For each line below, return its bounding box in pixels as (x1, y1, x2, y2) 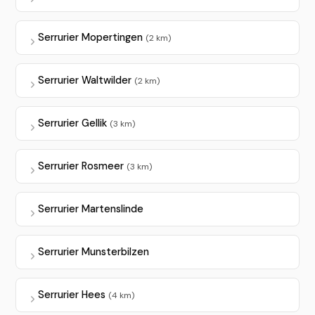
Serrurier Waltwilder (37, 74, 134, 87)
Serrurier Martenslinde (37, 202, 143, 216)
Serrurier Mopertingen (37, 31, 146, 44)
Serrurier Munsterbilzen (37, 245, 149, 259)
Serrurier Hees (37, 288, 108, 302)
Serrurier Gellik (37, 117, 110, 130)
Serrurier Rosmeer (37, 160, 127, 173)
